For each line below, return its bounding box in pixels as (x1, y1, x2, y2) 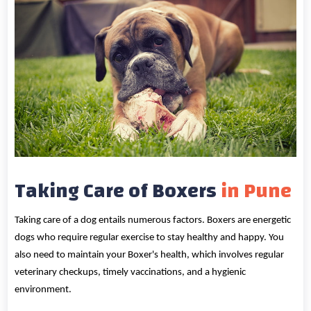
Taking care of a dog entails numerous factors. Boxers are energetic (15, 215, 292, 226)
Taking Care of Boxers (15, 171, 221, 210)
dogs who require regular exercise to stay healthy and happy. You (15, 232, 285, 243)
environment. (15, 284, 72, 295)
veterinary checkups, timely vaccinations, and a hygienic (15, 267, 246, 278)
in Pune (221, 171, 292, 210)
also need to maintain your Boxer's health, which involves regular (15, 249, 285, 260)
